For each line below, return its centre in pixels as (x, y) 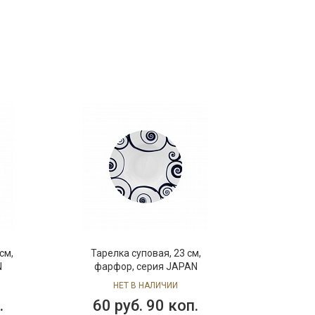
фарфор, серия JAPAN (146, 266)
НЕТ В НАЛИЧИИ (146, 285)
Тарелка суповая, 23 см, (146, 253)
